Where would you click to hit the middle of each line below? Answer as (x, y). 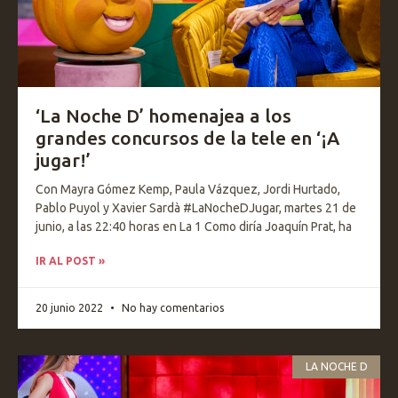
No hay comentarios (171, 308)
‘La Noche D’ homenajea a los (163, 115)
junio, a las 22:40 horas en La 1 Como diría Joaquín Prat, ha (194, 227)
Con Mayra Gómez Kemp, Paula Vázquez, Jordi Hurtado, (188, 189)
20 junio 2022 (71, 308)
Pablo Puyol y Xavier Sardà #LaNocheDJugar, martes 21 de (196, 208)
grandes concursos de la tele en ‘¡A (187, 138)
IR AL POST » (70, 261)
